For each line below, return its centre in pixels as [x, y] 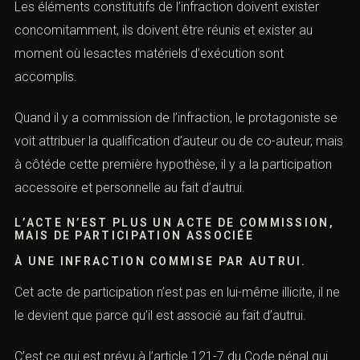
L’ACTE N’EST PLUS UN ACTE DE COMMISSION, [174, 223]
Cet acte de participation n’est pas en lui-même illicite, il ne [177, 292]
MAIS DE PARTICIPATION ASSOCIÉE [134, 236]
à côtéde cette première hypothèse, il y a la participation [173, 164]
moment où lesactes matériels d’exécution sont [149, 54]
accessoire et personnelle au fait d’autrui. [130, 187]
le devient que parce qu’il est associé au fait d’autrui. [160, 316]
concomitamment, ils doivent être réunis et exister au [164, 31]
